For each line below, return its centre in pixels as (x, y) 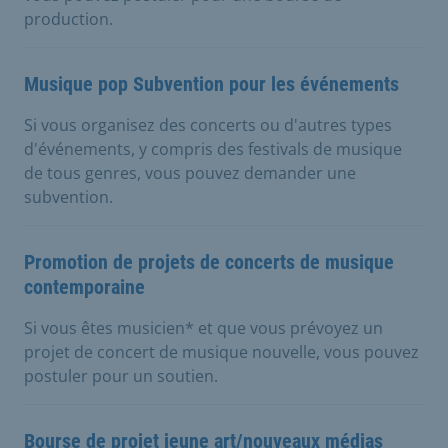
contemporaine (84, 286)
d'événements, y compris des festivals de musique (213, 148)
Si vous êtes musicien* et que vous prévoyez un (203, 327)
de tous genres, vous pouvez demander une (190, 172)
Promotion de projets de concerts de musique (209, 261)
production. (68, 18)
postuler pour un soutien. (121, 375)
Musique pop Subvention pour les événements (211, 83)
